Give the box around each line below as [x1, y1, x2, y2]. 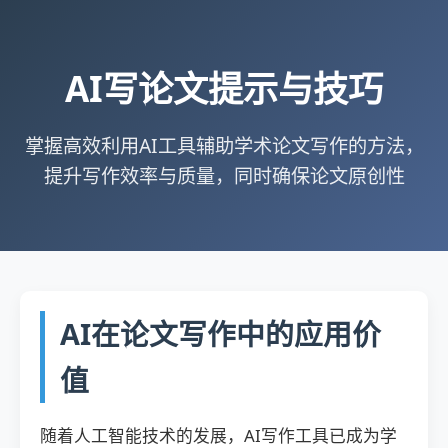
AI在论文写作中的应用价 [60, 314, 381, 353]
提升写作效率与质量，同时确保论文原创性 [43, 162, 405, 189]
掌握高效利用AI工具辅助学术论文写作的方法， [24, 132, 424, 159]
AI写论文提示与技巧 [65, 64, 383, 112]
